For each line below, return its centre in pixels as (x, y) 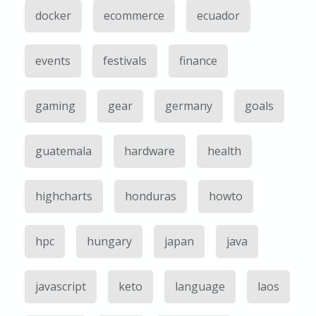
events (53, 61)
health (224, 151)
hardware (150, 151)
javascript (61, 286)
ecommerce (134, 16)
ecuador (218, 16)
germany (189, 106)
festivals (125, 61)
